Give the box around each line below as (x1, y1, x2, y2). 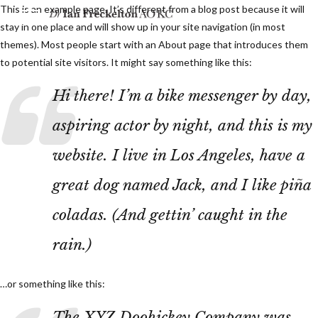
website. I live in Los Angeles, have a (52, 146, 305, 165)
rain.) (52, 236, 92, 254)
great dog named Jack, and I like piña (52, 176, 311, 194)
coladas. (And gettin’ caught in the (52, 206, 287, 224)
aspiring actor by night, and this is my (52, 116, 312, 135)
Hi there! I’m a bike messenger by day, (52, 87, 312, 105)
